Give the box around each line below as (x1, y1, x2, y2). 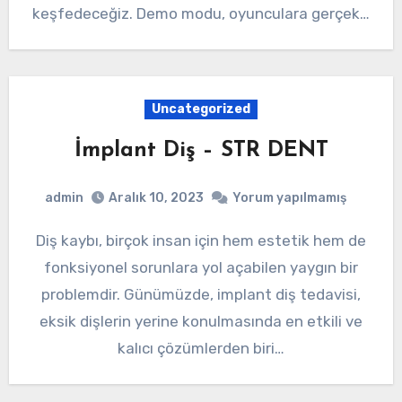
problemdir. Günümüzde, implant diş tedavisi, (41, 285, 361, 304)
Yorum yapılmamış (232, 190, 346, 206)
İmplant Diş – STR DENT (74, 139, 328, 162)
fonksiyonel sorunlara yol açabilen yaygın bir (44, 258, 358, 277)
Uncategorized (152, 100, 250, 117)
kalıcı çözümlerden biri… (118, 339, 284, 358)
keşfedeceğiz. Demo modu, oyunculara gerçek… (32, 4, 370, 22)
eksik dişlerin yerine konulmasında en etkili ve (39, 312, 363, 331)
